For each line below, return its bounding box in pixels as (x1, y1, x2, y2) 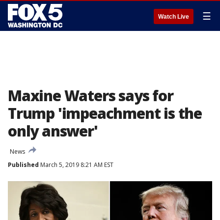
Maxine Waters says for (8, 85, 173, 106)
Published (8, 161, 39, 169)
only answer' (8, 121, 98, 141)
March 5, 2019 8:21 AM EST (39, 161, 113, 169)
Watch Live (158, 13, 189, 20)
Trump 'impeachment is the (8, 103, 202, 123)
